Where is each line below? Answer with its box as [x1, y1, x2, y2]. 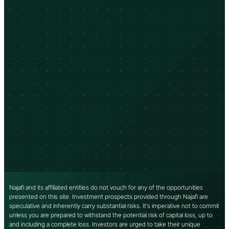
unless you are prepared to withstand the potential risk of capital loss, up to [9, 211, 213, 219]
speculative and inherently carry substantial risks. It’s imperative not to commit [9, 202, 219, 210]
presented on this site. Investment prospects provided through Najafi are [9, 193, 208, 201]
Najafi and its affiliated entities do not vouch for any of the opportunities [9, 184, 203, 192]
